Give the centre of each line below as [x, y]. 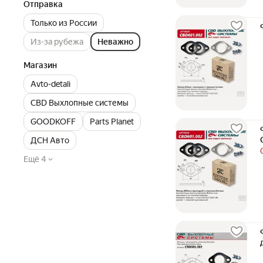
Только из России [64, 23]
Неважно [115, 42]
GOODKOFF [53, 122]
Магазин [40, 65]
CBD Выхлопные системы [80, 103]
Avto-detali [50, 84]
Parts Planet [112, 122]
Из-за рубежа [57, 42]
